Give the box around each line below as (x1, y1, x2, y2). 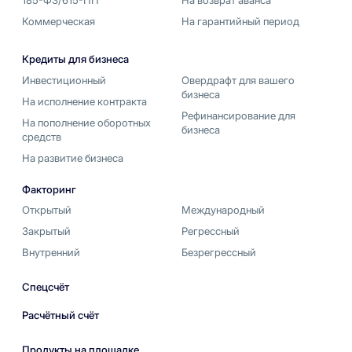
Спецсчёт (22, 280, 69, 294)
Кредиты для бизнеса (22, 53, 129, 66)
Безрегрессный (181, 246, 256, 259)
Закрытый (22, 225, 71, 238)
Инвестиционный (22, 74, 106, 87)
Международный (181, 203, 265, 217)
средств (22, 130, 61, 143)
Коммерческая (22, 14, 95, 27)
